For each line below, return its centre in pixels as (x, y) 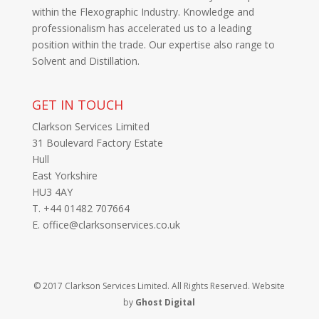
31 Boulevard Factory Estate (97, 143)
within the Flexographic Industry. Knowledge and (143, 11)
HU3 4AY (52, 192)
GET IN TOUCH (77, 105)
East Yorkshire (64, 176)
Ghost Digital (166, 303)
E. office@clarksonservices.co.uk (106, 225)
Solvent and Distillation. (85, 61)
